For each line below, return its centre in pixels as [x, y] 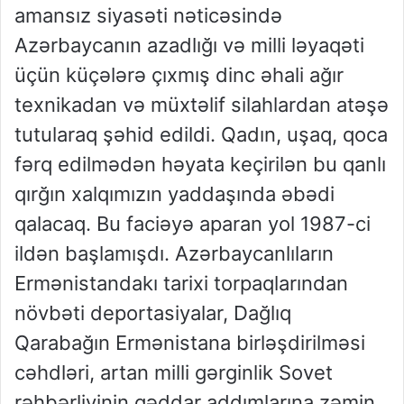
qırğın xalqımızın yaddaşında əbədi [174, 194]
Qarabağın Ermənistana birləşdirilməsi [190, 343]
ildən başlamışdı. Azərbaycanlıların [174, 254]
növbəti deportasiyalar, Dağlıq [153, 313]
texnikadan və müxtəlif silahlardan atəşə [202, 105]
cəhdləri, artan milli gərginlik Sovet [174, 373]
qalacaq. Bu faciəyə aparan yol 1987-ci [193, 224]
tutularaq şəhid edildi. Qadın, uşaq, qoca [201, 135]
